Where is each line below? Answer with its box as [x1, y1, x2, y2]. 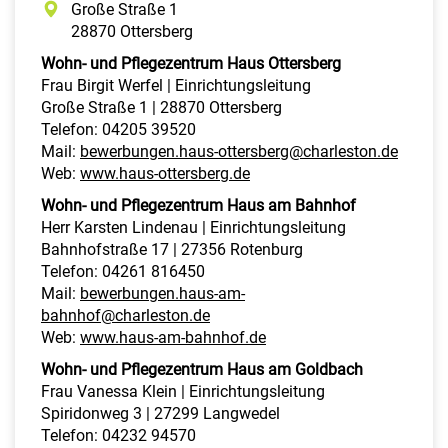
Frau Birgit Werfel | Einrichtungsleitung [41, 75, 311, 95]
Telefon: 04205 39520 [41, 119, 196, 139]
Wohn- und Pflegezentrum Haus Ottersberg [41, 53, 341, 73]
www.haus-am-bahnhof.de [80, 327, 266, 347]
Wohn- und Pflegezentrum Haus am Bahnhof [41, 195, 356, 215]
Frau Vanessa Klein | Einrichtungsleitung [41, 381, 325, 401]
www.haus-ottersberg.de [80, 163, 250, 183]
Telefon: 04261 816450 [41, 261, 205, 281]
